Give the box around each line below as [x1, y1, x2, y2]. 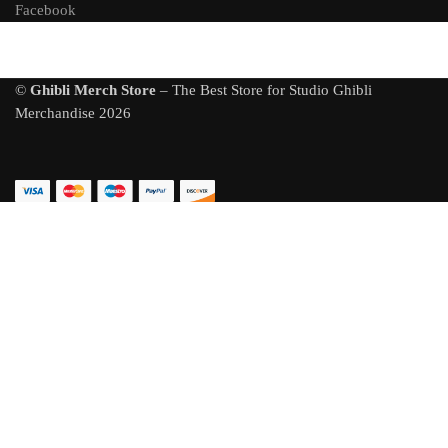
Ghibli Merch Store [30, 81, 156, 98]
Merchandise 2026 [15, 104, 131, 121]
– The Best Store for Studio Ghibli [156, 81, 372, 98]
